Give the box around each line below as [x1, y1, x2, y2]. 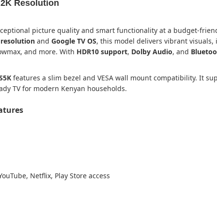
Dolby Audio [131, 46, 172, 56]
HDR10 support [77, 46, 127, 56]
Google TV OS [51, 36, 96, 46]
